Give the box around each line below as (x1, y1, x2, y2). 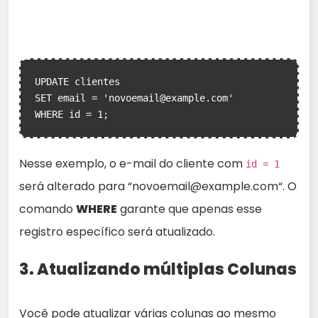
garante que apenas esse (117, 201, 262, 217)
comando (19, 201, 76, 217)
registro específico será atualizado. (19, 224, 215, 240)
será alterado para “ (19, 178, 132, 194)
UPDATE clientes (35, 76, 120, 87)
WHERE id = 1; (35, 109, 109, 120)
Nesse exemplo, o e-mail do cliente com (19, 155, 246, 172)
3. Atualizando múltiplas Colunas (19, 258, 297, 280)
